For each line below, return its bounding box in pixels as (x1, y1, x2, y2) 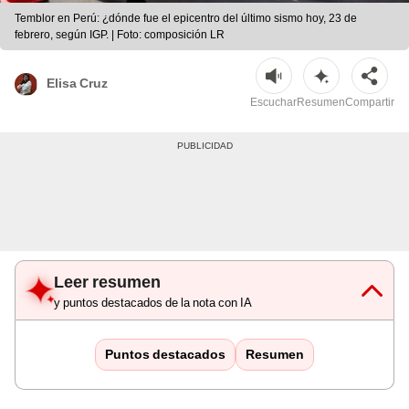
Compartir (345, 96, 394, 110)
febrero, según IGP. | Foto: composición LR (15, 28, 225, 42)
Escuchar (250, 96, 297, 110)
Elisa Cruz (47, 75, 108, 90)
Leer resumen (54, 272, 161, 292)
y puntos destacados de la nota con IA (54, 296, 252, 310)
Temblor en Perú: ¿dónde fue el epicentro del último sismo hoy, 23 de (15, 12, 357, 26)
